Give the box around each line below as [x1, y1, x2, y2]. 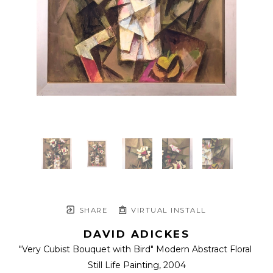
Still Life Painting [87, 260, 159, 271]
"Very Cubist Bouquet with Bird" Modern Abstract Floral [19, 244, 252, 255]
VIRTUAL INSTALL [128, 206, 207, 215]
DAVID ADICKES [83, 228, 190, 241]
